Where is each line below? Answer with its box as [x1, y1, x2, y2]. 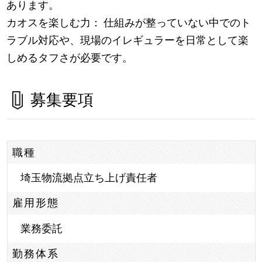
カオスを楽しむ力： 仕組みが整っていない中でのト [6, 16, 251, 29]
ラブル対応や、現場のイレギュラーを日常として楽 [6, 33, 249, 46]
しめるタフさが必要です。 [6, 51, 133, 64]
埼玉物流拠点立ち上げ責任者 [20, 171, 157, 184]
